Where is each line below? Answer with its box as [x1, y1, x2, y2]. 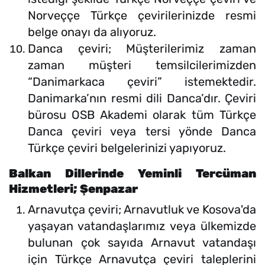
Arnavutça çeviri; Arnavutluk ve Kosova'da [28, 202, 256, 217]
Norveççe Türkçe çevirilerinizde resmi [28, 8, 256, 23]
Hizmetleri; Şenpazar [9, 182, 140, 196]
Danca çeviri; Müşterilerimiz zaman [28, 41, 256, 56]
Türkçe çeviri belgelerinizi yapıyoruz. [28, 141, 226, 156]
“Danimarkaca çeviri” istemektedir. [28, 75, 256, 89]
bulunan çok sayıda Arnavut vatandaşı [28, 235, 256, 250]
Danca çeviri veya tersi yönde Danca [28, 124, 256, 139]
